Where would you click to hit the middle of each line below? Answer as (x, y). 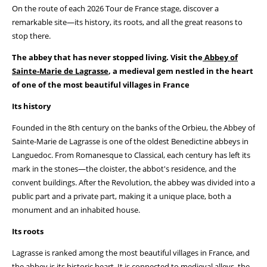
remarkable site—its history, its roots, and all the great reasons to (127, 22)
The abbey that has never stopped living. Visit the (107, 57)
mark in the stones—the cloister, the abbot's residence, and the (124, 169)
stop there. (31, 36)
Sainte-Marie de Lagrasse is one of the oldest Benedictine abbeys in (130, 141)
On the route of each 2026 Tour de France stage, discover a (115, 8)
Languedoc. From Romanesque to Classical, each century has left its (131, 155)
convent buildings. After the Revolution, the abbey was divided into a (133, 182)
